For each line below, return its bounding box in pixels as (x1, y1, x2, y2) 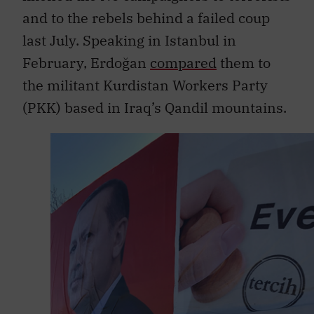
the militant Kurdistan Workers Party (22, 68, 268, 88)
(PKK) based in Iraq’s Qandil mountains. (22, 90, 287, 110)
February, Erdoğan (22, 46, 150, 65)
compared (150, 46, 217, 65)
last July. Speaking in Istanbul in (22, 23, 236, 43)
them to (217, 46, 271, 65)
